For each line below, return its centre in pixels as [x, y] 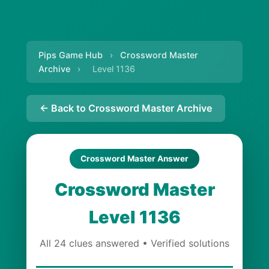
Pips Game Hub [71, 55]
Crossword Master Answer [134, 159]
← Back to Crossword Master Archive [126, 108]
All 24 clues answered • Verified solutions [134, 243]
